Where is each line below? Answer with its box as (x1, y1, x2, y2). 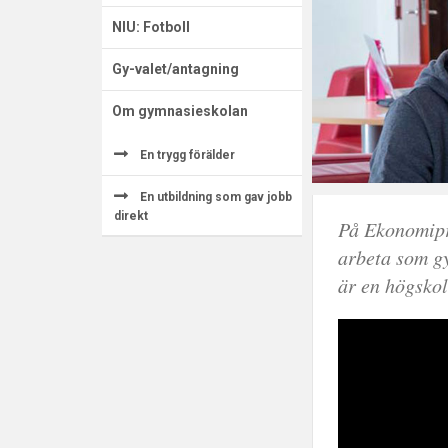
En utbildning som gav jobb (140, 190, 292, 205)
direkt (114, 209, 148, 224)
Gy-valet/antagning (112, 61, 239, 78)
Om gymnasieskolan (112, 103, 248, 120)
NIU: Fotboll (112, 19, 190, 36)
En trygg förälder (140, 148, 235, 163)
